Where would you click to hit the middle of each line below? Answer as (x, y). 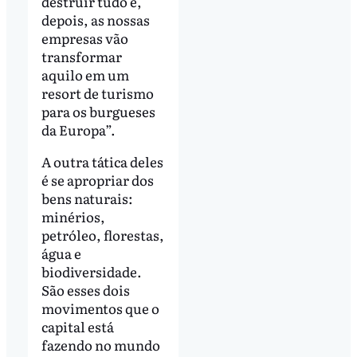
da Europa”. (79, 129)
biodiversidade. (91, 271)
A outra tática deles (102, 161)
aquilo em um (85, 74)
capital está (77, 326)
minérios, (73, 216)
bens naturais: (87, 198)
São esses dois (85, 289)
